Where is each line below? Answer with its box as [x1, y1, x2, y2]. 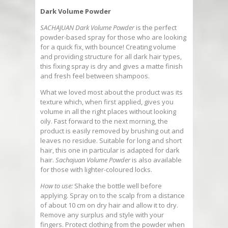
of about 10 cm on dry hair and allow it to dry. [40, 201, 178, 210]
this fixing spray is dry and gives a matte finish [40, 62, 183, 71]
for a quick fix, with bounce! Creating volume [40, 42, 176, 52]
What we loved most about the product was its [40, 88, 183, 97]
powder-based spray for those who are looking [40, 33, 186, 42]
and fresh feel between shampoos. [40, 71, 150, 81]
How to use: [40, 181, 73, 191]
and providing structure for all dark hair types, [40, 52, 182, 62]
